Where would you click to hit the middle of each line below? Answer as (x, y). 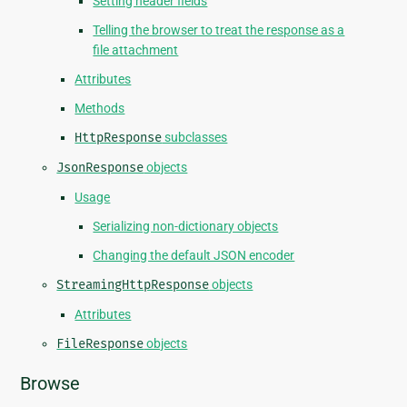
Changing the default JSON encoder (194, 256)
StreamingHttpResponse (133, 285)
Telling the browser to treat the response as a (219, 30)
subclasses (195, 138)
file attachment (136, 50)
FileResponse (100, 344)
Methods (100, 109)
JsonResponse (100, 168)
